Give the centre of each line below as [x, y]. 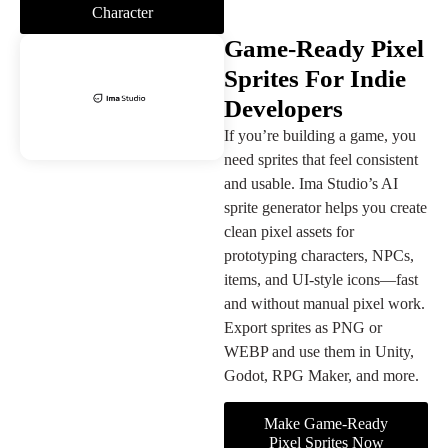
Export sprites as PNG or [303, 327]
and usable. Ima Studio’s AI [311, 183]
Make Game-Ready [326, 424]
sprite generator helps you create [325, 207]
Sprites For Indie [315, 78]
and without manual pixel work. [324, 303]
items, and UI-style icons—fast [321, 279]
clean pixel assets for [289, 231]
